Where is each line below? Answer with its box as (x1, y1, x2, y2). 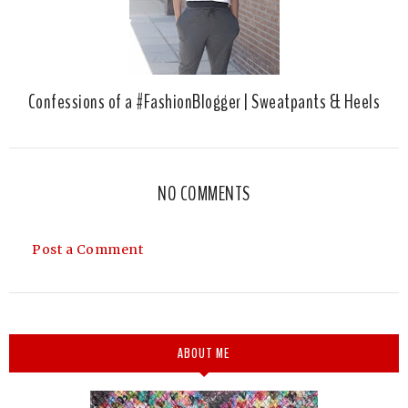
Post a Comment (32, 240, 143, 258)
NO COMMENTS (158, 179, 250, 208)
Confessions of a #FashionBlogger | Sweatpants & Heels (27, 87, 381, 116)
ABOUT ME (178, 342, 230, 363)
